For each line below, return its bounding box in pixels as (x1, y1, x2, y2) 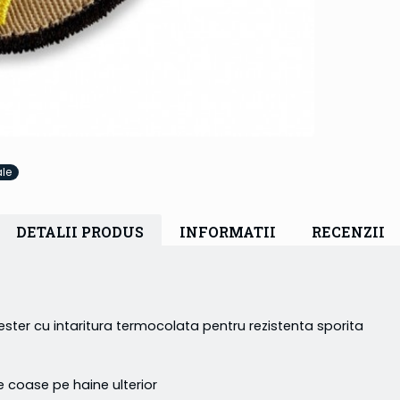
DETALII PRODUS (15, 222, 144, 242)
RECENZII (311, 222, 385, 242)
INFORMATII (179, 222, 276, 242)
